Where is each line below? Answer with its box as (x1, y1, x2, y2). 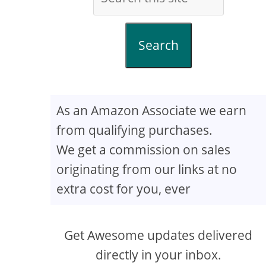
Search (138, 37, 179, 53)
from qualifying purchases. (56, 122, 213, 138)
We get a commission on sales (56, 141, 231, 158)
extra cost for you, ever (56, 180, 191, 197)
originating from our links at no (56, 161, 237, 178)
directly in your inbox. (95, 246, 221, 263)
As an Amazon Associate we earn (56, 102, 247, 119)
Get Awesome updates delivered (64, 227, 253, 243)
